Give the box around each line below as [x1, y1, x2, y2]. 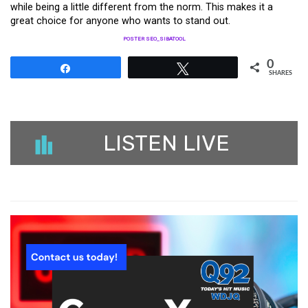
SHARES [269, 69, 292, 76]
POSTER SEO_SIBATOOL [122, 35, 186, 42]
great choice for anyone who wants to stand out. [10, 14, 230, 27]
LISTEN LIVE [102, 129, 230, 156]
